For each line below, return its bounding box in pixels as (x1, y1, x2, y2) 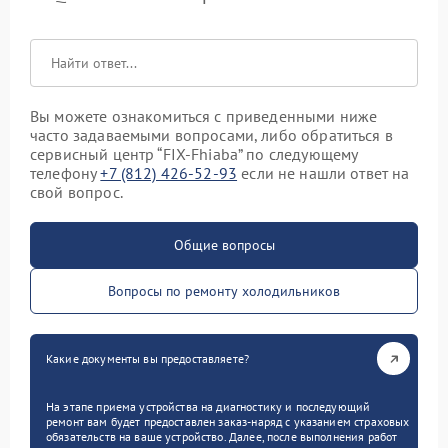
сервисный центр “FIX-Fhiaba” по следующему (30, 144, 358, 165)
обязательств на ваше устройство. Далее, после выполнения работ (46, 429, 398, 445)
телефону (30, 163, 101, 184)
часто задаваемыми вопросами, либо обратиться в (30, 125, 393, 146)
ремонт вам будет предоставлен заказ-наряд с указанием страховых (46, 414, 410, 430)
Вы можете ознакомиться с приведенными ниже (30, 106, 378, 127)
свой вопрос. (30, 182, 123, 203)
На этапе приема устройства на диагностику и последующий (46, 399, 371, 415)
